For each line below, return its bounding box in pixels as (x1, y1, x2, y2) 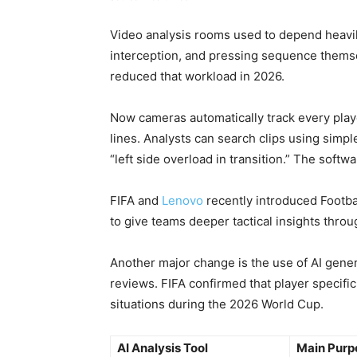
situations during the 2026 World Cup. (110, 296, 324, 312)
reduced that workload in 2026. (110, 69, 284, 84)
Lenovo (162, 193, 203, 209)
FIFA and (110, 193, 162, 209)
